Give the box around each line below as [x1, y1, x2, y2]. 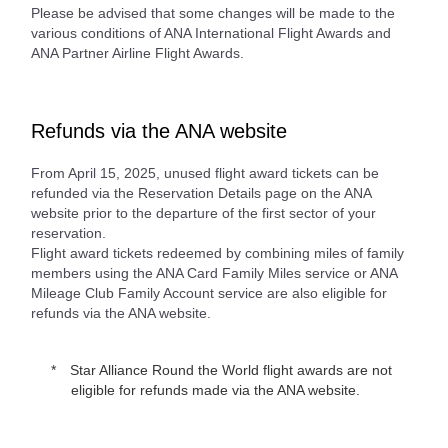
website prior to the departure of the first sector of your [31, 204, 376, 221]
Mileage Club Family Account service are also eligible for [31, 284, 387, 301]
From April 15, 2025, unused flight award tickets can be [31, 164, 379, 181]
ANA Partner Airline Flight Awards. [31, 44, 244, 61]
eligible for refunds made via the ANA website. [71, 381, 360, 398]
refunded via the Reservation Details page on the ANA [31, 184, 371, 201]
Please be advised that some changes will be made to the [31, 4, 395, 21]
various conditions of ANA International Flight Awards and [31, 24, 391, 41]
